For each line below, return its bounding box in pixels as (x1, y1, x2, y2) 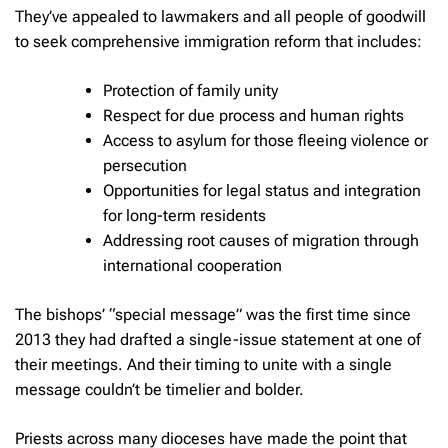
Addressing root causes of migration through (103, 230, 419, 250)
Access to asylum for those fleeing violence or (103, 130, 428, 150)
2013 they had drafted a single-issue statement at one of (15, 329, 421, 349)
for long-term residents (103, 205, 266, 225)
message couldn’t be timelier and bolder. (15, 379, 304, 399)
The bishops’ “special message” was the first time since (15, 304, 411, 324)
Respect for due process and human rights (103, 105, 404, 125)
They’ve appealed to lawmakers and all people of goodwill (15, 6, 426, 26)
